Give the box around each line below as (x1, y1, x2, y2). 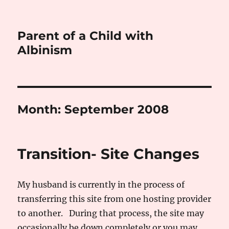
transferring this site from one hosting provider (17, 194, 212, 204)
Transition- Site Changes (17, 145, 200, 163)
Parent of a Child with (17, 29, 154, 43)
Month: (17, 102, 65, 117)
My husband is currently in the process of (17, 179, 185, 190)
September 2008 (64, 102, 169, 117)
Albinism (17, 43, 73, 57)
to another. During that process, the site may (17, 208, 204, 218)
